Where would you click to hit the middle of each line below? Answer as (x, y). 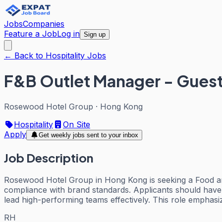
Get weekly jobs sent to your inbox (88, 135)
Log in (68, 34)
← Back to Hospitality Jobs (55, 55)
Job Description (49, 157)
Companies (44, 24)
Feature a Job (30, 34)
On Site (77, 124)
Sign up (95, 34)
